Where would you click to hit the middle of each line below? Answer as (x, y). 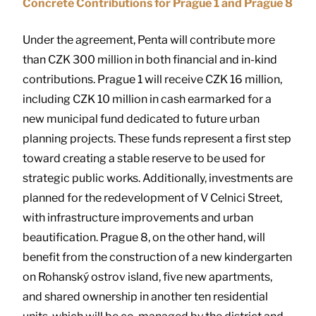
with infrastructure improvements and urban (138, 217)
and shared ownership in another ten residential (145, 296)
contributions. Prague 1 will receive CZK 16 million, (152, 79)
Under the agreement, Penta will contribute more (149, 39)
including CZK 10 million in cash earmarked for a (147, 99)
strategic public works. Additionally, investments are (158, 178)
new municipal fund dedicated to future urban (141, 119)
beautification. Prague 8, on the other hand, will (144, 237)
